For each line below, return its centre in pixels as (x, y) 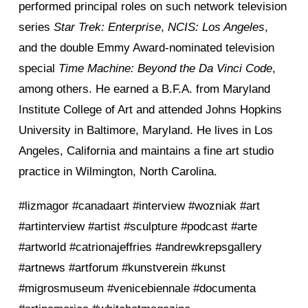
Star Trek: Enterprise (107, 27)
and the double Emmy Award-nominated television (146, 47)
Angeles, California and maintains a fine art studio (146, 151)
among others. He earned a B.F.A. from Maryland (144, 89)
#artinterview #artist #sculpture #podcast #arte (138, 226)
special (38, 68)
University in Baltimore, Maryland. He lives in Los (146, 130)
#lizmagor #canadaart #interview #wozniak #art (139, 206)
